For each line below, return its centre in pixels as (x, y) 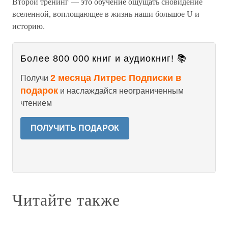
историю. (28, 26)
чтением (36, 103)
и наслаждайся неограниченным (121, 91)
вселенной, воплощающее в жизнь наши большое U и (106, 13)
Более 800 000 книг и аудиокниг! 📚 (104, 59)
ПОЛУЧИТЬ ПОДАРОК (75, 128)
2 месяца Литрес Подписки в (116, 78)
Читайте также (66, 199)
